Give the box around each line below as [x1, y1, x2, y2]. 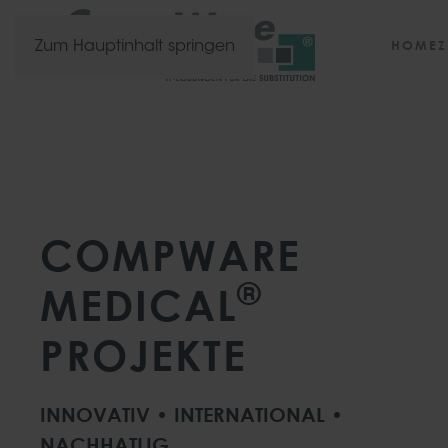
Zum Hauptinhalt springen [35, 39, 235, 55]
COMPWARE [40, 230, 301, 279]
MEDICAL [40, 280, 237, 329]
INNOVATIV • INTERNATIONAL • [40, 403, 343, 426]
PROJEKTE [40, 330, 247, 379]
